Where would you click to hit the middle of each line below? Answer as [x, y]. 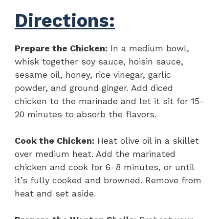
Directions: [65, 20]
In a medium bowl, [148, 48]
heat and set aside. [55, 193]
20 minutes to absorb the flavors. [86, 114]
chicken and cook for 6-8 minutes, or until [104, 167]
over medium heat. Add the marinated [95, 153]
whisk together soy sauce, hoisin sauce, [99, 61]
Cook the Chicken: [55, 140]
